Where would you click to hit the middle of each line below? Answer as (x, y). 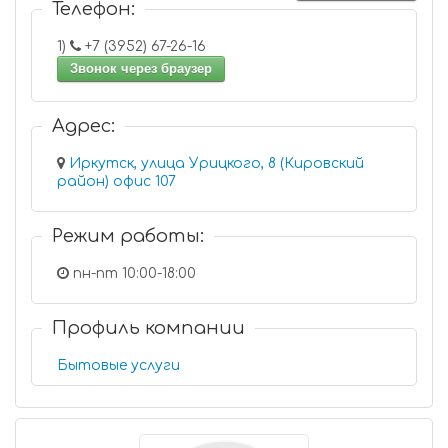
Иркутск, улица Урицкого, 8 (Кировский (216, 163)
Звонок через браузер (141, 68)
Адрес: (83, 126)
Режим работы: (128, 236)
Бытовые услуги (118, 365)
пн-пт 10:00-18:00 (132, 273)
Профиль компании (148, 328)
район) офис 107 (144, 181)
